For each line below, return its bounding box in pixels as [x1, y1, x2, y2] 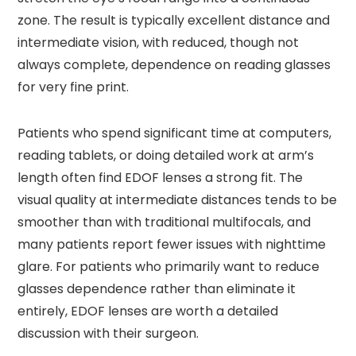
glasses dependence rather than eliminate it [17, 279, 296, 298]
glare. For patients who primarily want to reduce [17, 257, 320, 276]
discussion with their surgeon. [17, 323, 199, 342]
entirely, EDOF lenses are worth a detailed [17, 301, 279, 320]
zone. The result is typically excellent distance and [17, 10, 331, 29]
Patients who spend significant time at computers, [17, 123, 332, 142]
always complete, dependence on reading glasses [17, 55, 331, 74]
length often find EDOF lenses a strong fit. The [17, 168, 304, 187]
